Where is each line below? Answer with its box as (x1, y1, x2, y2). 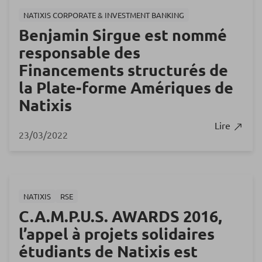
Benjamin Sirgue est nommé (19, 25, 227, 45)
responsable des (19, 42, 140, 63)
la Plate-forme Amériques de (19, 77, 233, 98)
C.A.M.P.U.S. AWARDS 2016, (19, 206, 222, 226)
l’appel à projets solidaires (19, 223, 215, 244)
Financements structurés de (19, 60, 228, 80)
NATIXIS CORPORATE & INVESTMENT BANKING (23, 10, 184, 20)
